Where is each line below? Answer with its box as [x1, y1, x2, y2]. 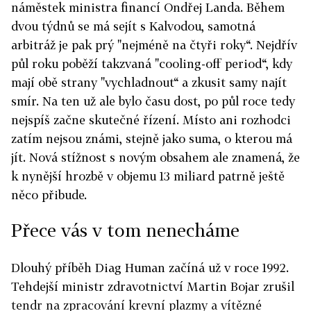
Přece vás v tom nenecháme [11, 219, 239, 241]
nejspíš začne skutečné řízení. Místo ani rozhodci [11, 112, 291, 127]
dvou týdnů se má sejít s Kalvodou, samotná [11, 18, 255, 33]
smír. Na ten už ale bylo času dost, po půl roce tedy [11, 93, 295, 108]
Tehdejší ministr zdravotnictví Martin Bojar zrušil [11, 278, 294, 294]
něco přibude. [11, 187, 87, 202]
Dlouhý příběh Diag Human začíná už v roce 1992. [11, 260, 289, 275]
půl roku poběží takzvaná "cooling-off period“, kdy [11, 56, 292, 71]
